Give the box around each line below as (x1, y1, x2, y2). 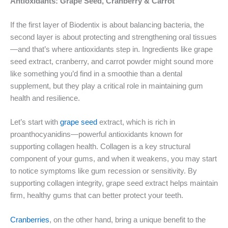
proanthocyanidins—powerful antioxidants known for (10, 130, 183, 139)
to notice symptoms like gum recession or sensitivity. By (10, 167, 197, 176)
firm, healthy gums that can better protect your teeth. (10, 191, 183, 200)
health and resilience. (10, 94, 80, 102)
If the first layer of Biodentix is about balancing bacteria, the (10, 20, 204, 29)
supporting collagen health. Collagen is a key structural (10, 142, 190, 151)
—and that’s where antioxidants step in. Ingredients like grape (10, 45, 213, 53)
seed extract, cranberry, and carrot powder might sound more (10, 57, 213, 66)
